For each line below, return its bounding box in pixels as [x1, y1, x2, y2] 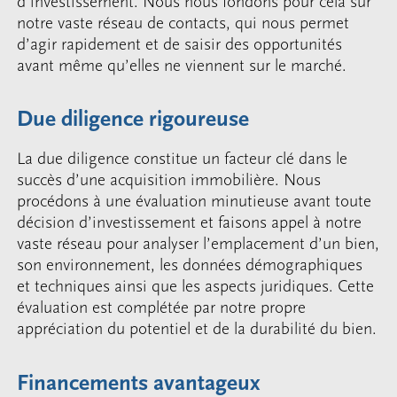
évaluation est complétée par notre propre [17, 298, 307, 318]
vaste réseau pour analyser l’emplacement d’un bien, [17, 234, 380, 254]
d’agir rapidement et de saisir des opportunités [17, 34, 343, 54]
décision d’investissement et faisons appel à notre [17, 213, 362, 233]
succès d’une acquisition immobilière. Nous [17, 170, 322, 191]
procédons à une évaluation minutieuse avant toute [17, 191, 372, 212]
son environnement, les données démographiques [17, 255, 363, 276]
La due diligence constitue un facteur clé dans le [17, 149, 348, 169]
